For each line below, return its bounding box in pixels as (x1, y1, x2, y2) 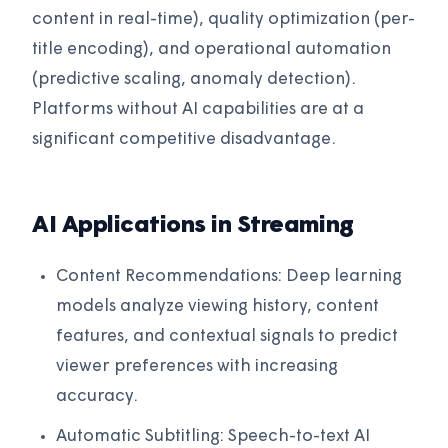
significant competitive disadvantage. (32, 131, 336, 149)
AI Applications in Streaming (32, 214, 354, 239)
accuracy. (56, 388, 138, 406)
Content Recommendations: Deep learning (56, 268, 402, 286)
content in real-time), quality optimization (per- (32, 11, 415, 29)
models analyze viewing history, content (56, 298, 379, 316)
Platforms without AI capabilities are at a (32, 101, 364, 119)
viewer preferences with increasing (56, 358, 338, 376)
